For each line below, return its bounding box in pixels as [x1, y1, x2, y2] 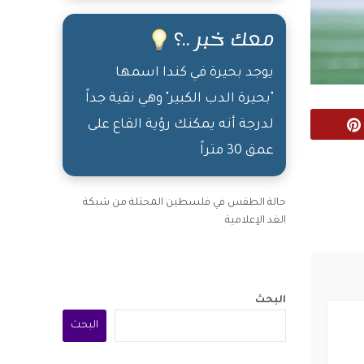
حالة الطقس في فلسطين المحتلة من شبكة [83, 197, 287, 210]
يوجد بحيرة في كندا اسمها [115, 66, 275, 81]
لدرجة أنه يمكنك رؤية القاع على [88, 118, 275, 133]
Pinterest [292, 119, 339, 132]
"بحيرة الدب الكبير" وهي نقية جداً [85, 92, 275, 107]
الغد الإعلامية [225, 215, 287, 227]
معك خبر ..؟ [173, 24, 275, 57]
